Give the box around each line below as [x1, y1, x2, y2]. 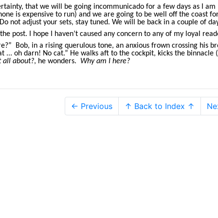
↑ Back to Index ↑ [125, 101, 195, 111]
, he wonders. [34, 57, 80, 65]
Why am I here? [80, 57, 130, 65]
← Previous [71, 101, 112, 111]
